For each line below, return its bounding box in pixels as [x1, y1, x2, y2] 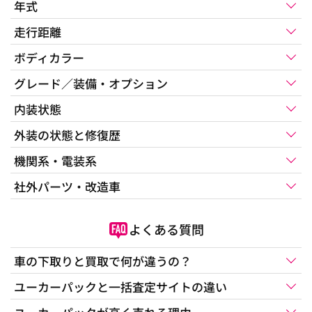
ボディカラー [14, 48, 84, 66]
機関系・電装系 [14, 151, 97, 169]
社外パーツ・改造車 [14, 177, 120, 195]
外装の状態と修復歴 [14, 125, 120, 143]
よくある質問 [129, 220, 204, 238]
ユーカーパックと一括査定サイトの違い [14, 277, 227, 295]
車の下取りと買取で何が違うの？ [14, 251, 192, 270]
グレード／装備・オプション [14, 74, 168, 92]
